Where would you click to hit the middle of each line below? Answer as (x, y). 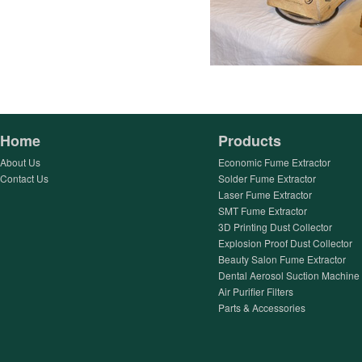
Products (250, 141)
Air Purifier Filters (256, 291)
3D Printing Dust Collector (275, 227)
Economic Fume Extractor (274, 162)
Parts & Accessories (262, 307)
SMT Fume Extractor (263, 210)
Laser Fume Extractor (265, 194)
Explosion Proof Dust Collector (285, 243)
